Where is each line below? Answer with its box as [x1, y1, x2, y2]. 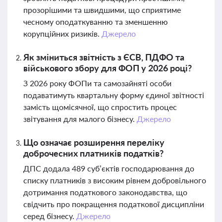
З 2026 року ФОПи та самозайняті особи [23, 78, 171, 88]
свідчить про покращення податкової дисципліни [23, 199, 204, 209]
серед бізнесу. [23, 211, 76, 221]
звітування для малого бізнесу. [23, 114, 137, 123]
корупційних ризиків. [23, 29, 102, 38]
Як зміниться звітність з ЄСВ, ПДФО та [23, 52, 184, 62]
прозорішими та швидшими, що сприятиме [23, 5, 181, 14]
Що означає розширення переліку [23, 137, 165, 148]
